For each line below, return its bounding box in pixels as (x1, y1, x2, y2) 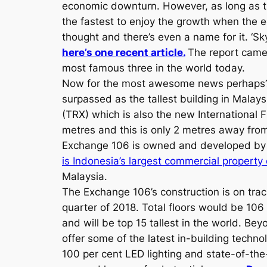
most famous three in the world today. (62, 62, 245, 74)
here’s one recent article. (62, 46, 185, 58)
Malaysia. (62, 170, 107, 182)
